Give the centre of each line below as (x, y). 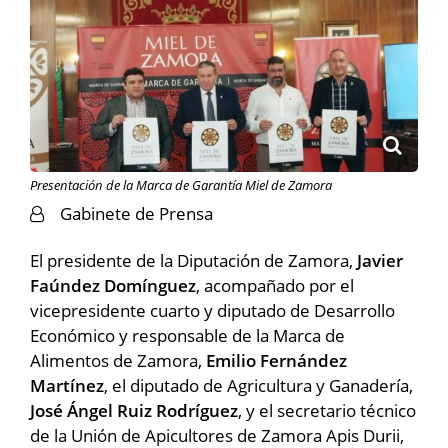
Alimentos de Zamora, (118, 360)
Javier (380, 260)
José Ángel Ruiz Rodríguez (134, 410)
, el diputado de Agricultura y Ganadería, (258, 385)
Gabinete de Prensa (136, 213)
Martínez (67, 385)
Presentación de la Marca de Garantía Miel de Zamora (181, 184)
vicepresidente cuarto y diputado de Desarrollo (212, 310)
